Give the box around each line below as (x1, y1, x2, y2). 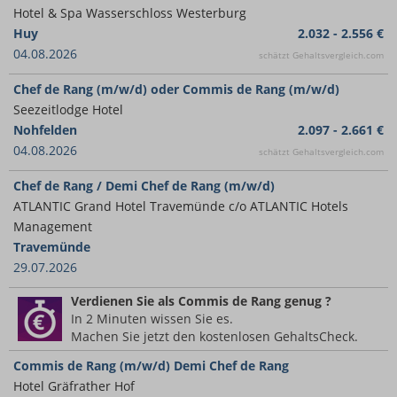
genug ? (281, 292, 331, 309)
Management (13, 218, 92, 235)
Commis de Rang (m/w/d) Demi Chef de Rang (13, 357, 289, 374)
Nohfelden (13, 121, 77, 138)
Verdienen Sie (71, 292, 158, 309)
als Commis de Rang (158, 292, 281, 309)
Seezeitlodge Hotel (13, 101, 123, 118)
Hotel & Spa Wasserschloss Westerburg (13, 4, 246, 21)
